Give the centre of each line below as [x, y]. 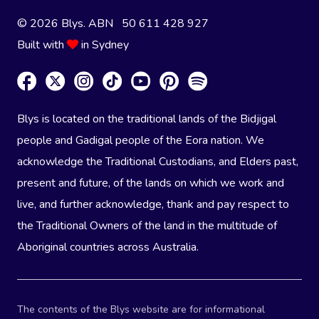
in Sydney [104, 45]
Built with [42, 45]
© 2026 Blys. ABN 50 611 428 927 [113, 24]
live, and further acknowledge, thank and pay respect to [153, 205]
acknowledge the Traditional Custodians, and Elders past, [158, 162]
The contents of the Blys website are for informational [141, 310]
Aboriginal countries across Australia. [108, 247]
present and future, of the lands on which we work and [151, 183]
